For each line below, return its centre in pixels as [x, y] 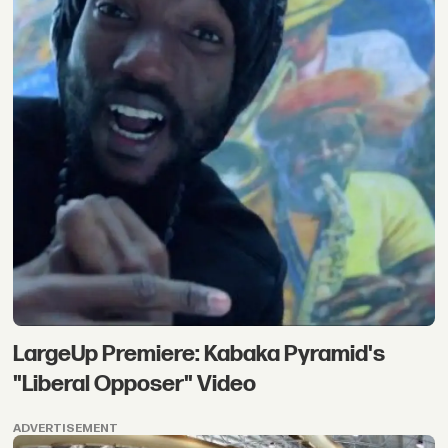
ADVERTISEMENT [66, 429]
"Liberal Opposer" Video [135, 383]
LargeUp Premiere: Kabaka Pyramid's [199, 353]
